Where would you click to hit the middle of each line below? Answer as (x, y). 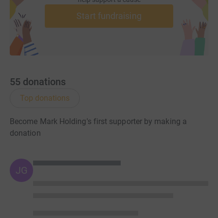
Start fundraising (109, 16)
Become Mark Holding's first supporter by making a (98, 121)
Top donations (45, 98)
